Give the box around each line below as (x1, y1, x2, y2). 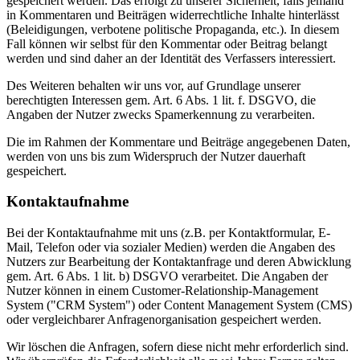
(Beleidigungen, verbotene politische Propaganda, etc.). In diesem (6, 22, 339, 36)
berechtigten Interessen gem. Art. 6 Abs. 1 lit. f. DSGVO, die (6, 92, 316, 107)
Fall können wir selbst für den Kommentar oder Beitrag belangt (6, 36, 327, 51)
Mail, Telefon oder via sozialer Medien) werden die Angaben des (6, 240, 335, 254)
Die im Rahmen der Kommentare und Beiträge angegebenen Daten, (6, 134, 350, 149)
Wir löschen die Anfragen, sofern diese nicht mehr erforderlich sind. (6, 340, 349, 354)
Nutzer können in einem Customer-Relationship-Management (6, 284, 318, 297)
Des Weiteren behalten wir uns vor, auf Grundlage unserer (6, 78, 301, 92)
